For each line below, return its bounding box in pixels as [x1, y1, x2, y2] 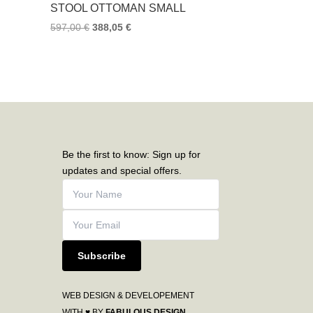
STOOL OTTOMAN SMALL [50, 2, 187, 14]
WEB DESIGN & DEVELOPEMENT [62, 291, 195, 301]
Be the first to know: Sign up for [62, 149, 201, 161]
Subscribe [78, 250, 126, 262]
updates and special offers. [62, 165, 182, 177]
